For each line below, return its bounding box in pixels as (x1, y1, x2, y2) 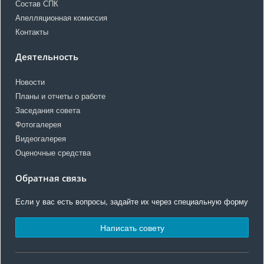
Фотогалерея (15, 119, 61, 130)
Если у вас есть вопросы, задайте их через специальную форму (15, 196, 248, 207)
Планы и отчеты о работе (15, 91, 105, 101)
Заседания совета (15, 105, 80, 115)
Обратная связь (15, 172, 87, 184)
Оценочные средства (15, 147, 91, 158)
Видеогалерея (15, 133, 66, 144)
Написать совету (100, 222, 164, 233)
